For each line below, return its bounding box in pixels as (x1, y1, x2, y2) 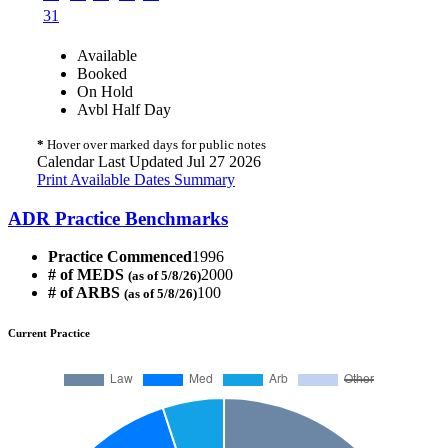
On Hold (77, 82, 133, 100)
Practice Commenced (48, 248, 192, 266)
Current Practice (8, 327, 90, 340)
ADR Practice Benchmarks (8, 207, 228, 229)
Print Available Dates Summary (37, 170, 235, 188)
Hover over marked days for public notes (44, 136, 266, 152)
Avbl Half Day (77, 100, 171, 118)
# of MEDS (48, 266, 128, 284)
